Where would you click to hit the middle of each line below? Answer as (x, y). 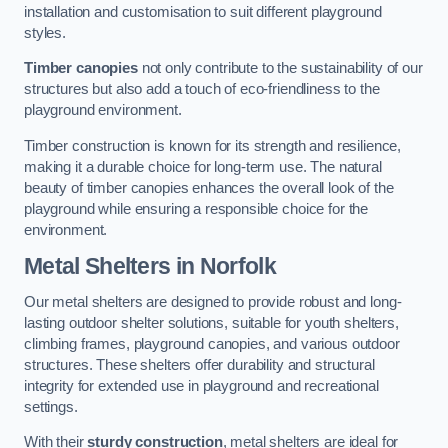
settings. (51, 406)
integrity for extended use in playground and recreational (201, 385)
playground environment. (103, 110)
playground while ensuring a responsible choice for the (196, 208)
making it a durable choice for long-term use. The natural (203, 166)
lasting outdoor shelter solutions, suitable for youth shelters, (211, 322)
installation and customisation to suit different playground (203, 11)
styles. (45, 32)
